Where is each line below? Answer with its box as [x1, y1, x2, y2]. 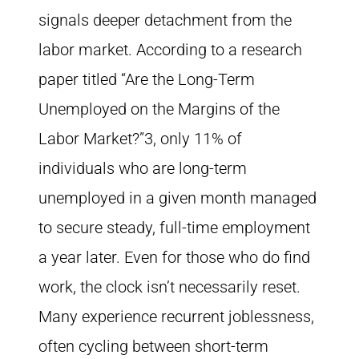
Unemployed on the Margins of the [38, 99, 280, 119]
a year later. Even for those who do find [38, 248, 310, 267]
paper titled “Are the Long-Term [38, 70, 255, 89]
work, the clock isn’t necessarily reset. [38, 277, 301, 296]
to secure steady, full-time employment [38, 218, 310, 237]
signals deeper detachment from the [38, 10, 292, 30]
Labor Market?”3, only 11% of [38, 129, 242, 148]
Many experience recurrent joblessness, [38, 307, 314, 326]
